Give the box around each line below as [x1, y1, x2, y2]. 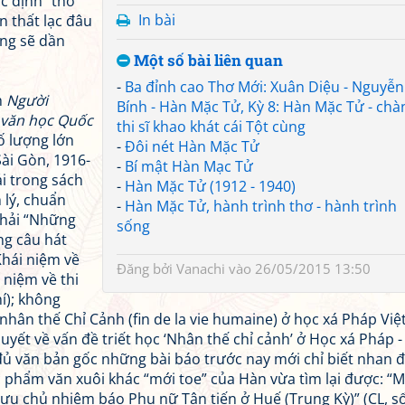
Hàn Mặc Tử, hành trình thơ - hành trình [125, 196, 397, 216]
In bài [138, 10, 175, 30]
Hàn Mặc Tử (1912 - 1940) [125, 176, 296, 196]
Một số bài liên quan [130, 50, 283, 71]
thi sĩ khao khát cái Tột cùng [117, 117, 306, 137]
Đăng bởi [117, 259, 176, 278]
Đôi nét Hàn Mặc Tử [125, 137, 259, 156]
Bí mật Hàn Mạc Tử [125, 156, 253, 176]
